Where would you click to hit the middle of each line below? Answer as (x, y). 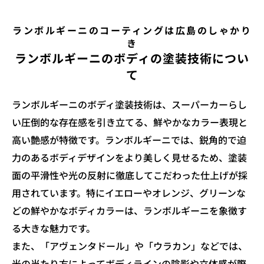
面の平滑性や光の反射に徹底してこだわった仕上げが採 (130, 175)
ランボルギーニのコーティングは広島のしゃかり (132, 30)
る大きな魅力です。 (54, 228)
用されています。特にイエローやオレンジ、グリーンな (129, 192)
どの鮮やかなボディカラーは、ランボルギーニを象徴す (129, 210)
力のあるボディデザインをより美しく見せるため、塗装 (129, 157)
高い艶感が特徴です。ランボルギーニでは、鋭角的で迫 (129, 139)
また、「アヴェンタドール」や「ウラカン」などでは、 (130, 245)
